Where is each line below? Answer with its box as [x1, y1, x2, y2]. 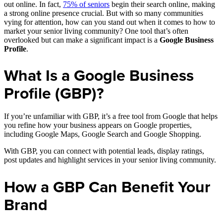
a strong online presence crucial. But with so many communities [4, 8, 203, 17]
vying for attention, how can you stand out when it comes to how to [4, 17, 215, 26]
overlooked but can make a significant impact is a [4, 35, 160, 44]
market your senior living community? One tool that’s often [4, 26, 188, 35]
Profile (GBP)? [4, 81, 104, 106]
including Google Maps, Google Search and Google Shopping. [4, 130, 201, 139]
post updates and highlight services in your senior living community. [4, 156, 216, 165]
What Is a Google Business [4, 63, 194, 88]
